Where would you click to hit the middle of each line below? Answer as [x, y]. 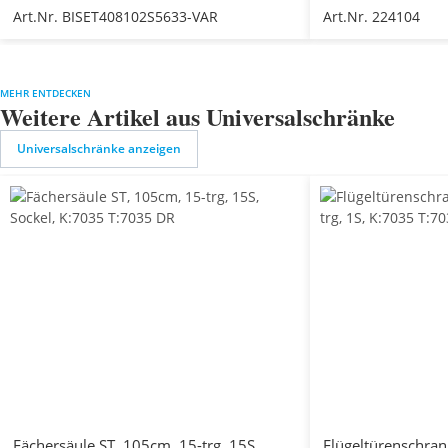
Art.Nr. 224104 [371, 16]
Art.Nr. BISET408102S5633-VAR [115, 16]
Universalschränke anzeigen [99, 148]
